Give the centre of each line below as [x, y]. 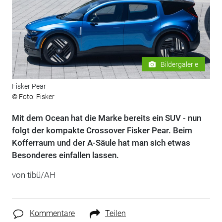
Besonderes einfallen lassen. [65, 155]
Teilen [115, 214]
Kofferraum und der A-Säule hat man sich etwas [101, 143]
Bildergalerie [180, 64]
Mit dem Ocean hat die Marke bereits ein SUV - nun [106, 118]
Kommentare [52, 214]
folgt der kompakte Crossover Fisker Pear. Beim [102, 131]
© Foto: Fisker [33, 97]
